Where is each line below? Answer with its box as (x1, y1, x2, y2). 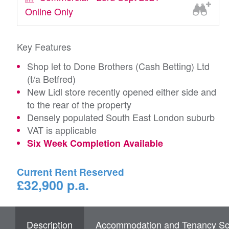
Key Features (17, 40, 71, 53)
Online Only (25, 4, 73, 18)
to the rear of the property (27, 98, 131, 111)
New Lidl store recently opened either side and (27, 85, 216, 98)
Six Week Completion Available (27, 136, 163, 150)
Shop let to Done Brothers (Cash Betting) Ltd (27, 59, 210, 73)
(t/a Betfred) (27, 72, 76, 85)
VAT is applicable (27, 123, 97, 136)
